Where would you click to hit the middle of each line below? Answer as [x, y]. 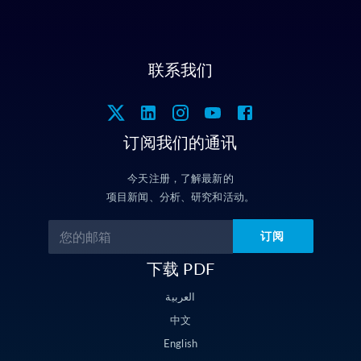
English [180, 343]
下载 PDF [180, 268]
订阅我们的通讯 [180, 142]
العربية [180, 297]
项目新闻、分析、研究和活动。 [180, 197]
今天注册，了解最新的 [180, 178]
